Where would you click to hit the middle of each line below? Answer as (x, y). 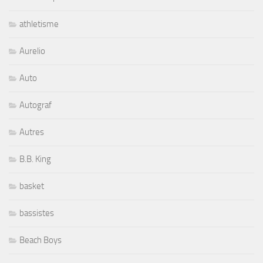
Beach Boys (41, 240)
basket (32, 186)
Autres (32, 132)
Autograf (36, 105)
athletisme (39, 24)
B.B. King (35, 159)
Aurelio (32, 51)
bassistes (37, 213)
